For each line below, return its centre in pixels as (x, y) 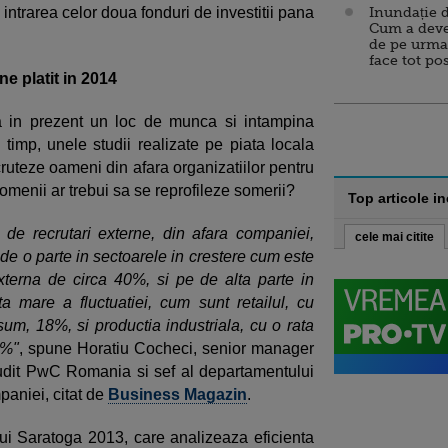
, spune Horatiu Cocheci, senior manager (166, 348)
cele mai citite (394, 237)
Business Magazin (177, 394)
